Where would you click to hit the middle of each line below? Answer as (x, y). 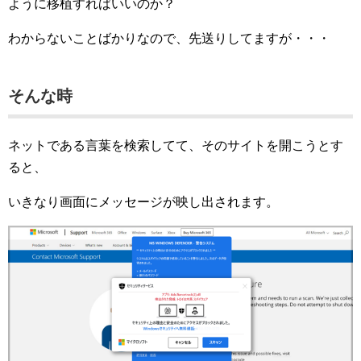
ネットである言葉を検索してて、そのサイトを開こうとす (176, 146)
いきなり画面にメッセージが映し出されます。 (143, 202)
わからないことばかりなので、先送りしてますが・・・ (169, 39)
